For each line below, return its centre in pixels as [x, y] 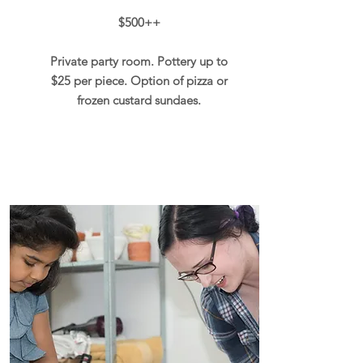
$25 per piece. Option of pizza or [139, 81]
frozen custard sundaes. [139, 100]
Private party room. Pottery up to [139, 61]
